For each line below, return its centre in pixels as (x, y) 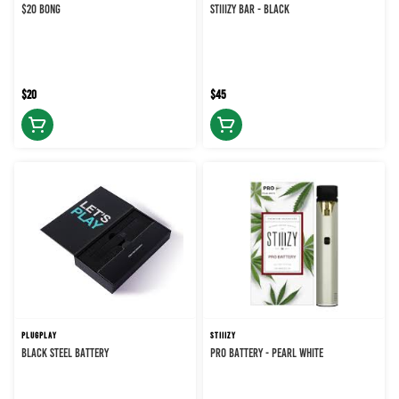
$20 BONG (41, 10)
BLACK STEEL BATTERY (65, 354)
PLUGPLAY (39, 336)
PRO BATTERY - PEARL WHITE (267, 354)
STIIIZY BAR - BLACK (250, 10)
